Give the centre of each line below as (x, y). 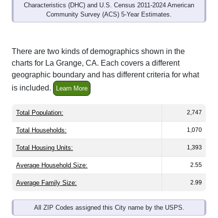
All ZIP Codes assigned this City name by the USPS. (109, 197)
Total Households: (41, 120)
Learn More (72, 78)
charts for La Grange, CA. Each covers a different (96, 53)
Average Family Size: (46, 172)
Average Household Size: (52, 155)
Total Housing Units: (45, 137)
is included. (32, 77)
